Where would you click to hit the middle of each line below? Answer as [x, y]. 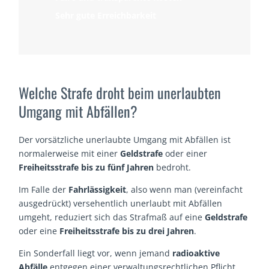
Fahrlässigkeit [98, 189]
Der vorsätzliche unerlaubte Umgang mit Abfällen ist [125, 139]
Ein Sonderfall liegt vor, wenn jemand [96, 253]
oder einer [185, 153]
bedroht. [173, 167]
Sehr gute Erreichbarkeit [106, 15]
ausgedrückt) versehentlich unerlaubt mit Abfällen [121, 203]
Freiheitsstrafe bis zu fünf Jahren [86, 167]
